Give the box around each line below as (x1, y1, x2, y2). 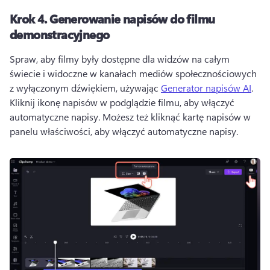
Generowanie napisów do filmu (49, 10, 215, 27)
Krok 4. (10, 10, 50, 27)
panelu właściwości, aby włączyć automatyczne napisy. (10, 125, 240, 138)
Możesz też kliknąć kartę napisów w (102, 110, 251, 124)
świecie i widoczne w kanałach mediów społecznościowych (10, 67, 257, 80)
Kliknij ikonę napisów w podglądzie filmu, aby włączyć (10, 96, 234, 109)
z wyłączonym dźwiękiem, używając (10, 81, 161, 95)
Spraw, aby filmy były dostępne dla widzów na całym (10, 52, 230, 66)
